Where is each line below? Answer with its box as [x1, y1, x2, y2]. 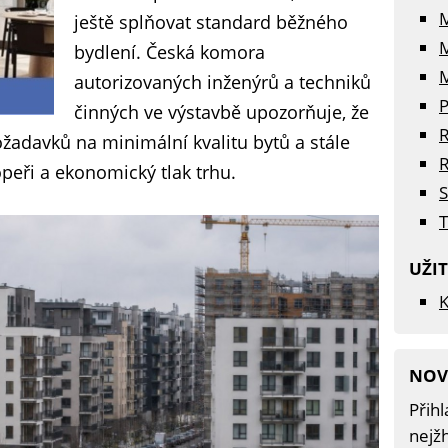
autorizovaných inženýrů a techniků [74, 70, 371, 94]
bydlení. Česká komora [74, 40, 265, 64]
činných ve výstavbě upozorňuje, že [74, 100, 369, 124]
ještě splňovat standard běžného [74, 10, 348, 34]
